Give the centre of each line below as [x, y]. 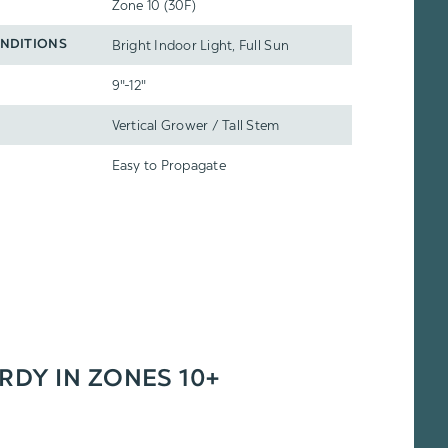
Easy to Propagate [168, 165]
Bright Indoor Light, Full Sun [200, 45]
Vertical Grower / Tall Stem [195, 125]
